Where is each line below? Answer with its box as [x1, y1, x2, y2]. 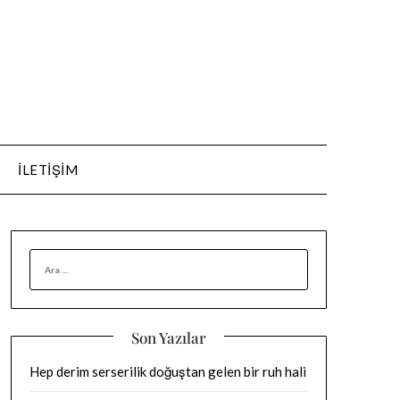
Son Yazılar [130, 328, 206, 347]
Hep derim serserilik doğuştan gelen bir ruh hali [29, 363, 306, 379]
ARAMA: [28, 251, 82, 267]
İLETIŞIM [18, 162, 79, 178]
